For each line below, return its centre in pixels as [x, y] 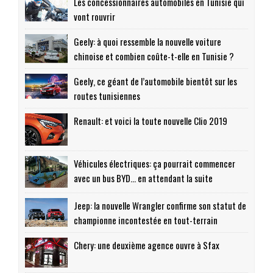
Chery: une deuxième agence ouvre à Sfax [147, 245]
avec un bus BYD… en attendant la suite [143, 178]
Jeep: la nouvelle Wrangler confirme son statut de [160, 206]
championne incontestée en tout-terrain [146, 220]
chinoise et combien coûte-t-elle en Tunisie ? [154, 56]
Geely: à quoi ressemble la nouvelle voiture [147, 42]
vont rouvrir [94, 17]
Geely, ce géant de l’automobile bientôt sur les [155, 81]
